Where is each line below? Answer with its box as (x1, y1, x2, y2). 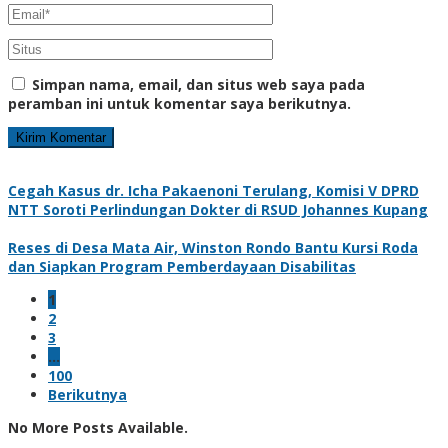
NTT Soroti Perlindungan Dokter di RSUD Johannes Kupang (8, 199, 428, 219)
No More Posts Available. (8, 417, 188, 437)
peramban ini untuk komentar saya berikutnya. (8, 93, 351, 113)
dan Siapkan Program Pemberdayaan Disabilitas (8, 256, 356, 276)
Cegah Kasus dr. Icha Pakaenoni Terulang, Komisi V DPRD (8, 180, 419, 200)
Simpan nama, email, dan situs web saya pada (32, 74, 365, 94)
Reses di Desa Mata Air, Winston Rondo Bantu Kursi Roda (8, 237, 418, 257)
